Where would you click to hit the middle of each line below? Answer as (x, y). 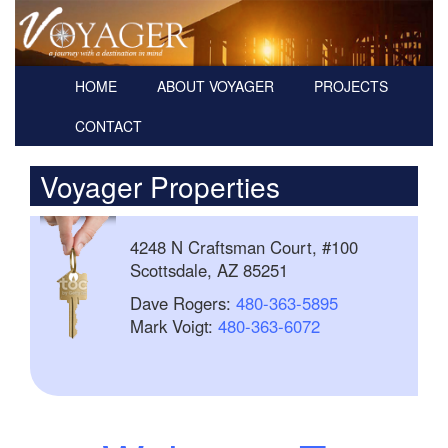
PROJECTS (351, 86)
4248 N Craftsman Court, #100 (244, 247)
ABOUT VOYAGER (215, 86)
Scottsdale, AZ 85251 (209, 270)
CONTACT (108, 126)
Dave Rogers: (183, 303)
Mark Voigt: (174, 326)
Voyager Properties (160, 186)
